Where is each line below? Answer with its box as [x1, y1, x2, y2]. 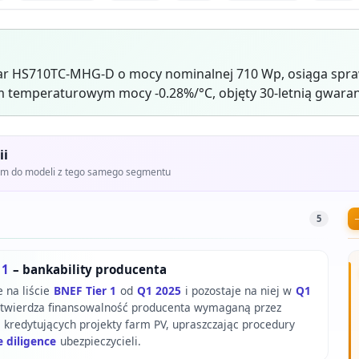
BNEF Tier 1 [53, 283, 116, 299]
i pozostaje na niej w [181, 283, 295, 299]
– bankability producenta [10, 261, 167, 278]
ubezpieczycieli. [56, 333, 141, 349]
